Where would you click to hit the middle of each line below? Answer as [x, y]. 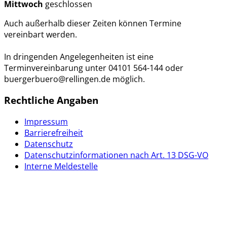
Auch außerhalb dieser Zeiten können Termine [93, 23]
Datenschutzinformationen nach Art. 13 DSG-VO [116, 155]
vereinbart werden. [42, 34]
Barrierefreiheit [54, 133]
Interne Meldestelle [61, 166]
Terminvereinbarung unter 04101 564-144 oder [94, 68]
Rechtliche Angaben [51, 100]
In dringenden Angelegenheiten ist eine [79, 56]
